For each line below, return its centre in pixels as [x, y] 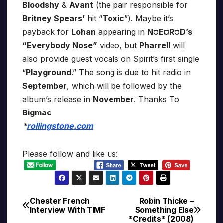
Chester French [59, 201]
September [45, 86]
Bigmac [37, 113]
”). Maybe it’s [149, 19]
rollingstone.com [60, 126]
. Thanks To [157, 99]
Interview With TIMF [67, 210]
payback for [47, 32]
